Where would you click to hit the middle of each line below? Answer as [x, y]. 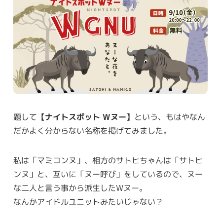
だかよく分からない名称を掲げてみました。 [92, 130]
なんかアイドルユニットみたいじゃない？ [88, 202]
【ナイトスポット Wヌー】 [85, 117]
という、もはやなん [169, 117]
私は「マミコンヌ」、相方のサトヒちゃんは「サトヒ [108, 160]
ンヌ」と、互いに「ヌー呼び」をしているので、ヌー [108, 174]
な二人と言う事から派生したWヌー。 [80, 188]
